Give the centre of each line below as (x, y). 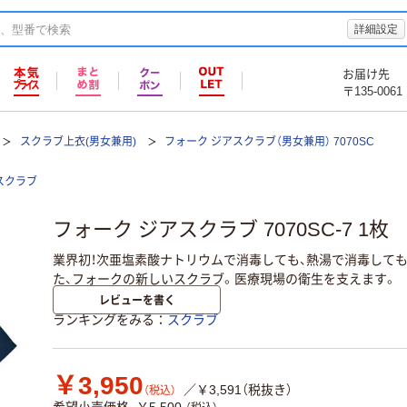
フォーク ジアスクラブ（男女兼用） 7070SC (269, 142)
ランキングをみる (104, 320)
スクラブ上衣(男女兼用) (78, 142)
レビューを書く (137, 300)
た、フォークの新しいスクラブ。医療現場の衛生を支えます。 (225, 278)
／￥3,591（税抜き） (238, 390)
